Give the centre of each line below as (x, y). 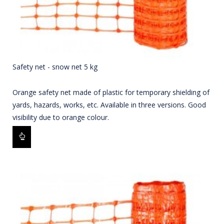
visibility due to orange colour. (61, 117)
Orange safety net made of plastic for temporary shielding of (111, 92)
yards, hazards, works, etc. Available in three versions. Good (109, 105)
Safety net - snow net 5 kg (55, 67)
